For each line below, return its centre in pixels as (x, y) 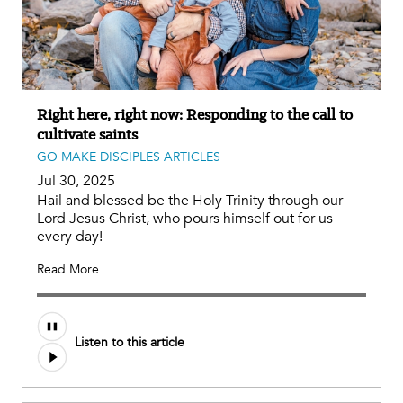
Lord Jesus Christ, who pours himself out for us (185, 219)
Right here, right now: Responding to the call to (195, 115)
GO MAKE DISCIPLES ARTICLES (129, 157)
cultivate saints (87, 134)
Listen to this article (130, 342)
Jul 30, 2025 (76, 181)
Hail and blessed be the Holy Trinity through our (190, 201)
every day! (70, 237)
